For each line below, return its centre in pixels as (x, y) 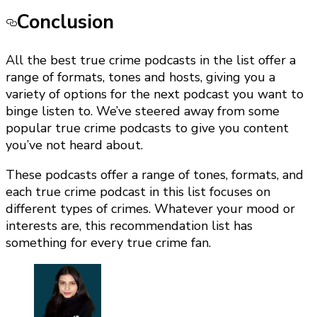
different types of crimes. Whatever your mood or (150, 208)
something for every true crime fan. (108, 242)
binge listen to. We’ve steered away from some (143, 111)
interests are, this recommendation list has (129, 225)
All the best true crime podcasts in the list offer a (151, 60)
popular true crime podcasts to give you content (147, 128)
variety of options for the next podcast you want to (155, 94)
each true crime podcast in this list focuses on (138, 191)
